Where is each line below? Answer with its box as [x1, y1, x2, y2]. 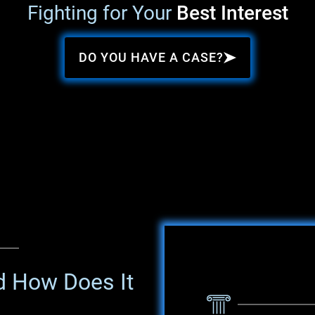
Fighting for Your [27, 1, 176, 25]
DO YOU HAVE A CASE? [79, 50, 224, 65]
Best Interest [176, 1, 288, 25]
